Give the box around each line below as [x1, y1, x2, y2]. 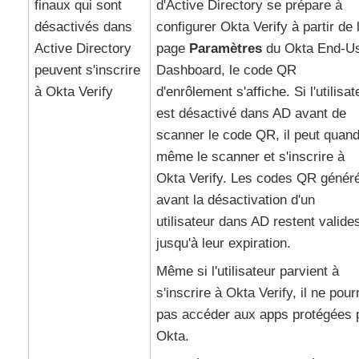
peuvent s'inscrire [34, 63, 140, 78]
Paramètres [188, 41, 262, 56]
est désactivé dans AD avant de [155, 106, 346, 121]
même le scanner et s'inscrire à [155, 149, 345, 164]
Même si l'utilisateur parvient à [155, 264, 339, 279]
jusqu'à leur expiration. [155, 236, 291, 251]
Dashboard [155, 63, 221, 78]
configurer [155, 19, 220, 34]
